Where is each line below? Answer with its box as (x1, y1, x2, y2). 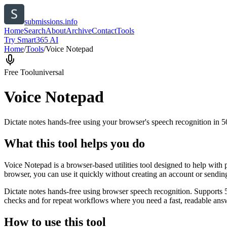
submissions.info (24, 17, 78, 26)
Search (24, 26, 46, 35)
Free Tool (4, 68, 35, 77)
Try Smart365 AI (4, 35, 58, 44)
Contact (92, 26, 117, 35)
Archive (66, 26, 92, 35)
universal (35, 68, 64, 77)
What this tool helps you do (4, 136, 145, 150)
